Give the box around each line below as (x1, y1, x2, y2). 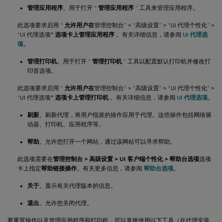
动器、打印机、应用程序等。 (27, 120, 105, 128)
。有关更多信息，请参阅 (77, 165, 144, 172)
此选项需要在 (17, 155, 53, 163)
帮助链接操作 (41, 165, 77, 172)
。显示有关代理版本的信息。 (39, 182, 116, 189)
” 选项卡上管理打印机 (51, 94, 109, 101)
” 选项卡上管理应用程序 (51, 31, 114, 38)
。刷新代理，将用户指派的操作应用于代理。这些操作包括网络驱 (39, 111, 212, 118)
